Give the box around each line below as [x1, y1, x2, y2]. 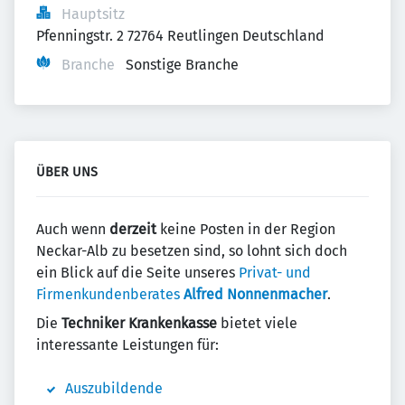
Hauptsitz [61, 5, 125, 23]
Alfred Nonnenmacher [184, 286, 327, 303]
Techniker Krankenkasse [61, 315, 217, 332]
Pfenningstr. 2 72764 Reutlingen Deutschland [36, 27, 325, 44]
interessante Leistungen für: [36, 336, 219, 353]
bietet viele [217, 315, 297, 332]
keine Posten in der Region [156, 221, 335, 238]
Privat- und [239, 264, 311, 281]
